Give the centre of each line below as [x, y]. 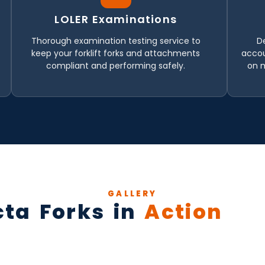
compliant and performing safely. [116, 65]
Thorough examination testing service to [116, 41]
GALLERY [132, 193]
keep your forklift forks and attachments [116, 53]
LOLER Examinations [116, 19]
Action [184, 211]
